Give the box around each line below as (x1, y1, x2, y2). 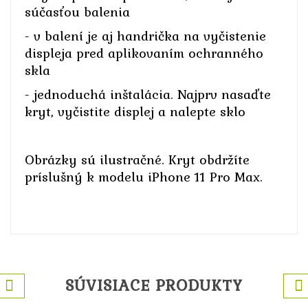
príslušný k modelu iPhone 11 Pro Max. (25, 166, 263, 187)
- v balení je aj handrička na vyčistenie (25, 25, 266, 46)
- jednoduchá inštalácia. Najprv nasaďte (25, 83, 271, 104)
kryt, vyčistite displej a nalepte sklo (25, 100, 245, 122)
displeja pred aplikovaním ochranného (25, 42, 263, 63)
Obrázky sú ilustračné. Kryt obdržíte (25, 148, 250, 170)
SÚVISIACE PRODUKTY (65, 272, 243, 297)
